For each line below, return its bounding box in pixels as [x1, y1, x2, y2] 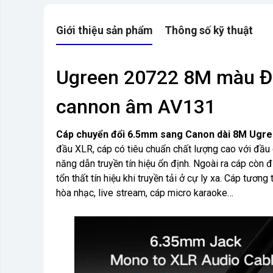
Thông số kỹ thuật [165, 24, 253, 37]
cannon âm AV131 [56, 95, 216, 119]
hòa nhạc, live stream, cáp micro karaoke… [56, 187, 233, 199]
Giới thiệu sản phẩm [56, 24, 152, 37]
